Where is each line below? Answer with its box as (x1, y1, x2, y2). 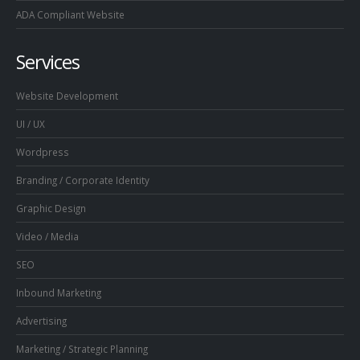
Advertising (16, 314, 67, 328)
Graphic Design (16, 202, 86, 215)
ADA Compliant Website (16, 8, 125, 22)
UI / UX (16, 117, 45, 131)
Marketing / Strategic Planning (16, 342, 148, 356)
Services (16, 49, 80, 76)
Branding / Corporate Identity (16, 174, 149, 187)
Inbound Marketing (16, 286, 101, 300)
